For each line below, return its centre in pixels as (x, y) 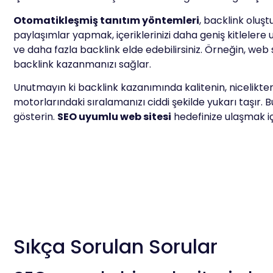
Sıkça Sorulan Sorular (115, 247)
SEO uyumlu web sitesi (114, 117)
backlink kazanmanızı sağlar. (82, 64)
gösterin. (35, 117)
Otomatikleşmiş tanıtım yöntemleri (106, 20)
